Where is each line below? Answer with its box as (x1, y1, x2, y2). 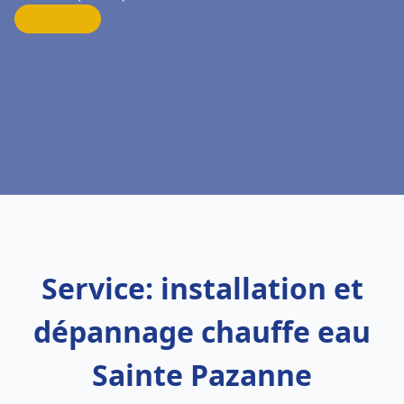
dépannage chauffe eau (33, 312, 371, 351)
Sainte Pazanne (92, 355, 312, 394)
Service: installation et (41, 269, 363, 308)
